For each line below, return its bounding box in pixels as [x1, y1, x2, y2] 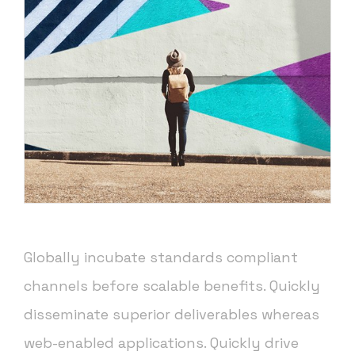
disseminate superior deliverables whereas [24, 305, 319, 324]
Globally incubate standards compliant [24, 248, 298, 267]
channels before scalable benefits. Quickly [24, 277, 320, 296]
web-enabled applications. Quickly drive [24, 334, 299, 353]
